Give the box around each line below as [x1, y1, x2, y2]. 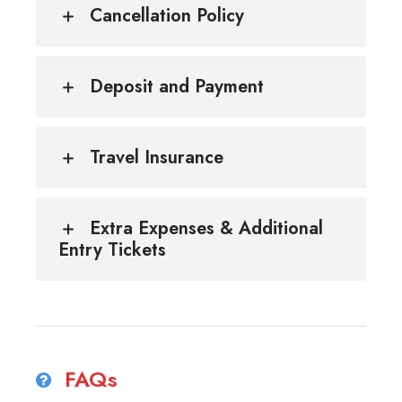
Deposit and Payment [90, 73, 264, 100]
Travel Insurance [90, 144, 223, 170]
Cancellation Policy [90, 2, 244, 29]
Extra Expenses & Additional [90, 214, 323, 241]
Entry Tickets [58, 236, 166, 263]
